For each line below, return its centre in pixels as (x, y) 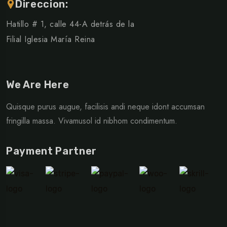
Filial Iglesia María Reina (51, 40)
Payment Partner (51, 151)
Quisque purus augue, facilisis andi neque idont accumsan (105, 107)
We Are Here (38, 85)
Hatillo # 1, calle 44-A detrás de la (70, 24)
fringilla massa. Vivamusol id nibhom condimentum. (92, 121)
